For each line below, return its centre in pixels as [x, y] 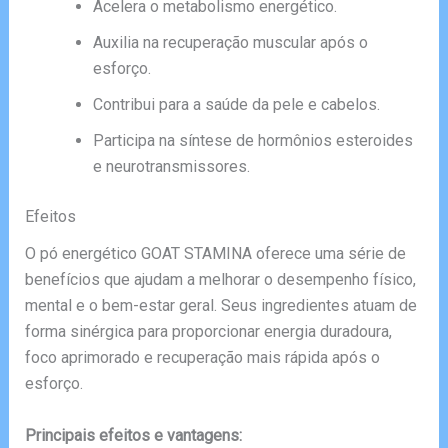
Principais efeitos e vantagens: [133, 435]
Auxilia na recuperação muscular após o [230, 43]
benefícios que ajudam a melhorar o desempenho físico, [220, 280]
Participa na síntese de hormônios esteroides [252, 141]
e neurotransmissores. [171, 167]
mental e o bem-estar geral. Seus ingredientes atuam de [220, 306]
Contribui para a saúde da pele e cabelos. [236, 105]
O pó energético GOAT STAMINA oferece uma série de [215, 254]
